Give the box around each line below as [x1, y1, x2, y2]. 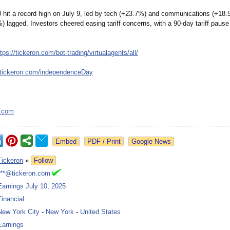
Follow [34, 157, 53, 165]
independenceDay [40, 68, 93, 76]
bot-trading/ [56, 49, 89, 57]
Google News [131, 138, 171, 146]
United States [80, 208, 121, 216]
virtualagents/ [89, 49, 129, 57]
